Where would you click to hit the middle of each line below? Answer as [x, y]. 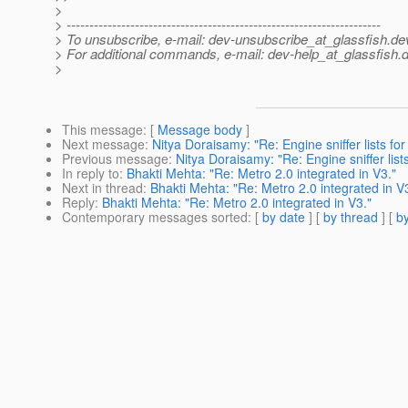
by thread [351, 217]
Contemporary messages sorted [155, 217]
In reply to [91, 173]
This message [102, 130]
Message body [200, 130]
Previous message [115, 159]
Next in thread [102, 188]
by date [284, 217]
